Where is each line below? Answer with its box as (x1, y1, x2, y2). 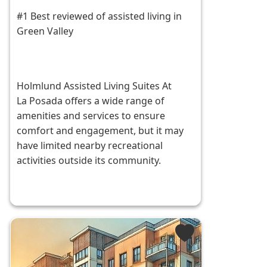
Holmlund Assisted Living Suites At (17, 79, 172, 93)
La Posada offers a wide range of (17, 94, 165, 108)
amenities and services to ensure (17, 109, 166, 123)
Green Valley (17, 24, 74, 38)
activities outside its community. (17, 154, 162, 167)
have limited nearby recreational (17, 139, 163, 153)
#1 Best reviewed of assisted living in (17, 10, 182, 23)
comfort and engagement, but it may (17, 124, 184, 138)
